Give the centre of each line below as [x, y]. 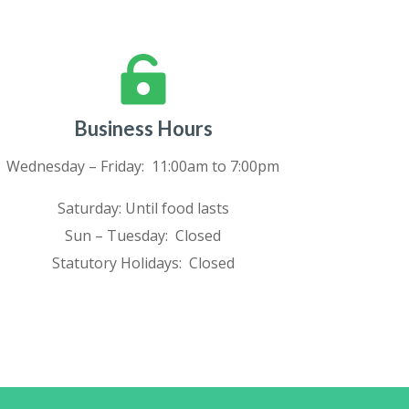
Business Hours [143, 128]
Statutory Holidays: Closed [143, 262]
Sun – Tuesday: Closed [143, 235]
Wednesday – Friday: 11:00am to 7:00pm [143, 166]
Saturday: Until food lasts [143, 208]
